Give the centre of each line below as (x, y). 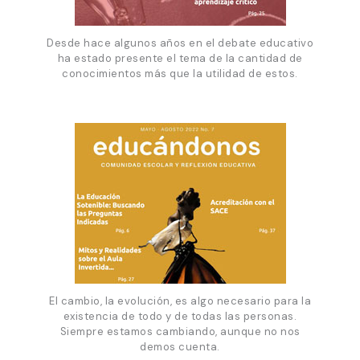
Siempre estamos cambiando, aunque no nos (180, 332)
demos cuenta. (180, 347)
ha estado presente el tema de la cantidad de (180, 58)
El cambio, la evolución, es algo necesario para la (180, 301)
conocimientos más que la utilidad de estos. (180, 73)
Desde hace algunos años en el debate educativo (180, 43)
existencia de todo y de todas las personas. (180, 317)
